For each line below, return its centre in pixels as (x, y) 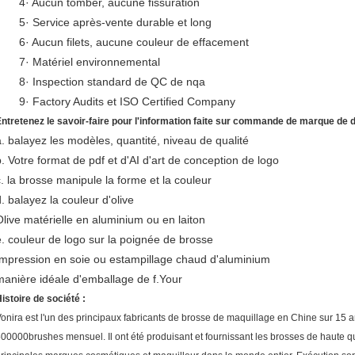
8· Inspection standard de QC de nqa (112, 82)
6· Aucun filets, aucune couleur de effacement (134, 42)
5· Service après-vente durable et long (115, 22)
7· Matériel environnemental (90, 62)
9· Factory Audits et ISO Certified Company (127, 101)
